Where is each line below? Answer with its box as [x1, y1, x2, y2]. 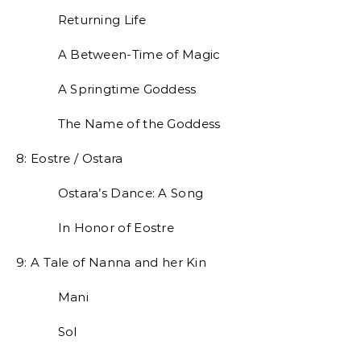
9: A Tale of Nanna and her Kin [16, 255, 206, 270]
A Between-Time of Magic [16, 47, 221, 62]
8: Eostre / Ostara [16, 151, 123, 166]
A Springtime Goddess [16, 81, 197, 97]
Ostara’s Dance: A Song [16, 185, 204, 201]
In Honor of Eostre [16, 220, 174, 235]
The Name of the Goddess [16, 116, 221, 131]
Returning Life [16, 12, 146, 27]
